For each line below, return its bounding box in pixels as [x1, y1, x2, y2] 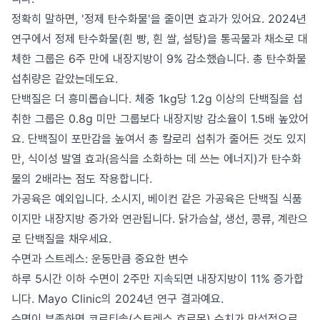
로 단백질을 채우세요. [11, 231, 111, 246]
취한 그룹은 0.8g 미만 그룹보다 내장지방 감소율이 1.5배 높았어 [11, 111, 309, 126]
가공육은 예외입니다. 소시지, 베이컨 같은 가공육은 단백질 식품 [11, 191, 302, 206]
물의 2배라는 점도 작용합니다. [11, 171, 152, 186]
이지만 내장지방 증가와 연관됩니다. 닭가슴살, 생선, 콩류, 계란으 [11, 211, 308, 226]
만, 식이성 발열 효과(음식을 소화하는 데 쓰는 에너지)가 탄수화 [11, 151, 301, 166]
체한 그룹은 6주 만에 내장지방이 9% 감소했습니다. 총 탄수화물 [11, 51, 306, 66]
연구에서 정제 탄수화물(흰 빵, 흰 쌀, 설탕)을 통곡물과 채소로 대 [11, 31, 308, 46]
